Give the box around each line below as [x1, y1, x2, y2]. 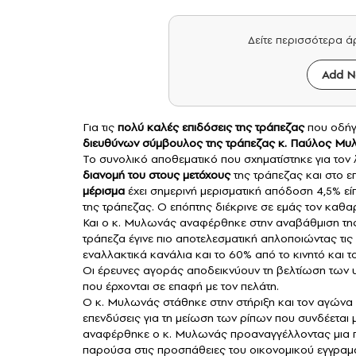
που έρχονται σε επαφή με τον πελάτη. [83, 278, 279, 295]
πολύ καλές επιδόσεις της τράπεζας [118, 119, 304, 136]
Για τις [83, 119, 118, 136]
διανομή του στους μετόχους [83, 167, 230, 184]
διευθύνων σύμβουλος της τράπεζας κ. [83, 135, 290, 152]
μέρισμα [83, 183, 125, 199]
